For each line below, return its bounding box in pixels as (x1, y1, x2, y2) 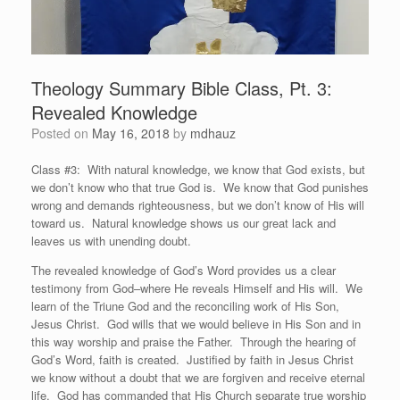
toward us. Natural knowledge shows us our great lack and (31, 214, 336, 232)
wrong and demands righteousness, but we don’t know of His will (31, 196, 364, 214)
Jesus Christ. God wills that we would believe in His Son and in (31, 315, 361, 333)
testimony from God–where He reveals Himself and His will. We (31, 279, 362, 297)
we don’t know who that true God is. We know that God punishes (31, 179, 369, 196)
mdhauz (190, 124, 236, 143)
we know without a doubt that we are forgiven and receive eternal (31, 369, 365, 387)
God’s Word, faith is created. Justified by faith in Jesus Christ (31, 351, 354, 369)
